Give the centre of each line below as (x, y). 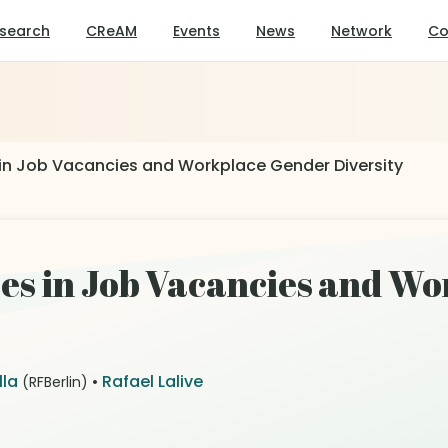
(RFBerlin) (55, 382)
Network (361, 30)
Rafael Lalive (152, 381)
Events (196, 30)
